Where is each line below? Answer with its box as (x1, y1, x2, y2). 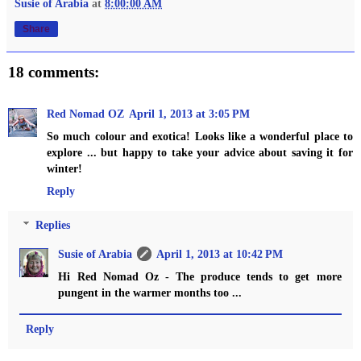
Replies (35, 218, 71, 231)
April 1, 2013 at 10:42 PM (156, 247, 284, 260)
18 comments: (8, 64, 99, 81)
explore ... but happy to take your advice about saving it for (47, 146, 353, 160)
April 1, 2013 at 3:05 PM (129, 107, 250, 121)
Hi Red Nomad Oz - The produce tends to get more (58, 269, 342, 283)
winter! (47, 162, 82, 176)
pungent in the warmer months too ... (58, 285, 243, 299)
